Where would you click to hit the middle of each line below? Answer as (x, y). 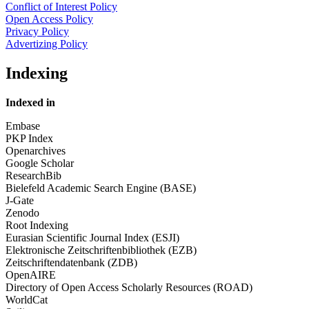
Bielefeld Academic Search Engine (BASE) (101, 188)
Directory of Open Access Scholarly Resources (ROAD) (129, 287)
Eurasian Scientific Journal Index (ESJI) (92, 237)
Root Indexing (37, 225)
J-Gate (20, 200)
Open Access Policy (49, 19)
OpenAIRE (31, 275)
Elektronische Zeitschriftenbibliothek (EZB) (101, 250)
